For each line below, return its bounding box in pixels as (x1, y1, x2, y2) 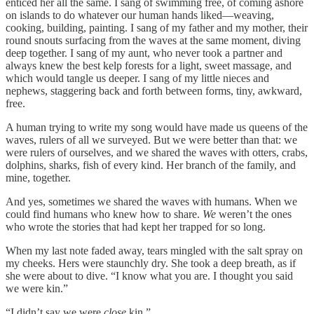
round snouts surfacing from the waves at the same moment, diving (6, 34, 301, 46)
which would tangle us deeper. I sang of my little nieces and (6, 71, 269, 84)
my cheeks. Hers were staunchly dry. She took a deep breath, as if (6, 257, 296, 269)
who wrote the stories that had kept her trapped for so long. (6, 220, 266, 233)
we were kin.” (6, 282, 68, 294)
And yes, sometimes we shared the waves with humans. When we (6, 195, 297, 207)
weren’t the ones (216, 207, 292, 220)
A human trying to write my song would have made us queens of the (6, 121, 308, 133)
